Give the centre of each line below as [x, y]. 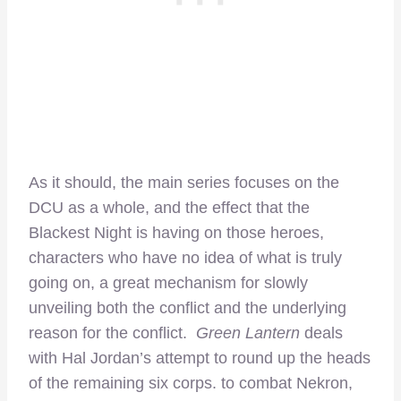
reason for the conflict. [112, 333]
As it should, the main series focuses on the [184, 182]
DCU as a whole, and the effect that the [169, 207]
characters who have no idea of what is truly [185, 257]
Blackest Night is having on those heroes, [176, 232]
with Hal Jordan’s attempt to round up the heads [200, 358]
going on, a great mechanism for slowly [168, 282]
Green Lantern [248, 333]
